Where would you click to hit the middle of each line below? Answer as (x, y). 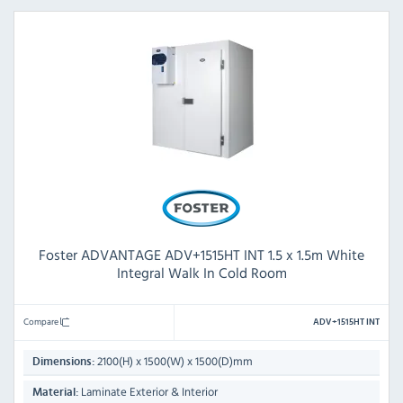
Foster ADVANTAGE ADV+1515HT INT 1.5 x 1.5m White (201, 255)
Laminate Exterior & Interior (148, 392)
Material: (55, 393)
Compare (42, 322)
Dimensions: (63, 363)
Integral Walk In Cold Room (201, 273)
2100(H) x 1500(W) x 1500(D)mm (174, 362)
